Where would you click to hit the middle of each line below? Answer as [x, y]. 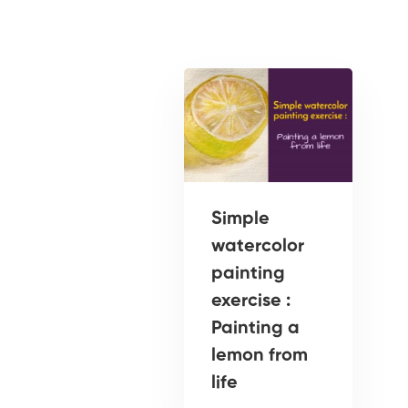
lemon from [260, 357]
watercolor [258, 247]
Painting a [255, 329]
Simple [240, 220]
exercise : [251, 302]
